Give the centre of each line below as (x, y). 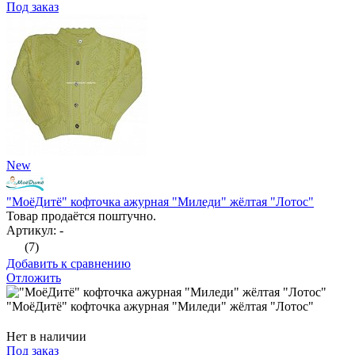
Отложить (34, 278)
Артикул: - (35, 231)
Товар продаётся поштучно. (81, 216)
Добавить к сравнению (69, 264)
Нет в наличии (46, 337)
